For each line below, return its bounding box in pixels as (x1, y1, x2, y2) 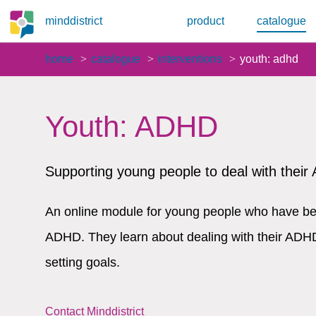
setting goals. (45, 255, 120, 269)
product (187, 15, 224, 27)
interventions (158, 53, 222, 65)
